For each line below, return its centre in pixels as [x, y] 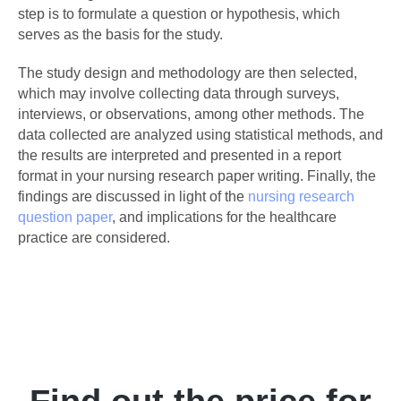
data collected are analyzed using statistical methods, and [200, 135]
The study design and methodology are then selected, [188, 73]
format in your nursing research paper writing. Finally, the [197, 176]
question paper [65, 218]
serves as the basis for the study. [120, 35]
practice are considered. [94, 238]
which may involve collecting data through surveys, [179, 94]
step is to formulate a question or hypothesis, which [179, 14]
